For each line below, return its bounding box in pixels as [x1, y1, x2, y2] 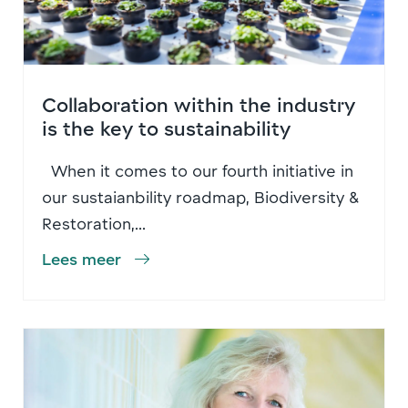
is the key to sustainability [42, 115, 291, 139]
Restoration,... [42, 212, 146, 233]
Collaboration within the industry [42, 91, 355, 116]
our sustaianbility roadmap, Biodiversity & [42, 186, 359, 207]
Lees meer [42, 248, 121, 269]
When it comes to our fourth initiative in [42, 159, 353, 180]
